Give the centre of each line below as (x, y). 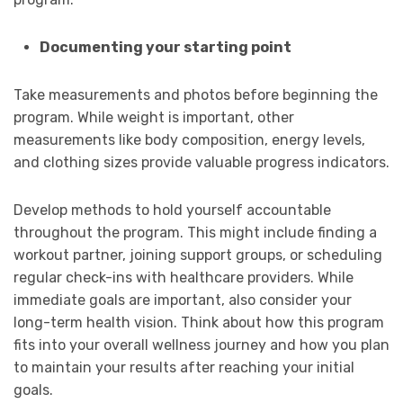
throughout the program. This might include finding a (195, 233)
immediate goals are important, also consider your (183, 300)
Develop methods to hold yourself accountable (172, 210)
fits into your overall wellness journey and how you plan (201, 345)
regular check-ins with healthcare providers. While (184, 278)
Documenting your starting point (165, 48)
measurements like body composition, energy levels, (189, 140)
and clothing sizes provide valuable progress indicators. (201, 163)
